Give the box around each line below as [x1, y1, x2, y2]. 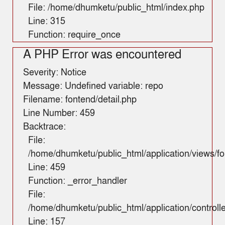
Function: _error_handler [28, 175, 127, 187]
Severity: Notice [23, 67, 86, 79]
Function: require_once [28, 29, 121, 41]
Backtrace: [23, 121, 66, 133]
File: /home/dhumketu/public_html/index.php [28, 2, 204, 14]
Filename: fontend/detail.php [23, 94, 137, 106]
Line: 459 [28, 162, 65, 174]
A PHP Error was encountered [23, 47, 181, 63]
